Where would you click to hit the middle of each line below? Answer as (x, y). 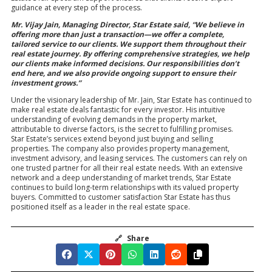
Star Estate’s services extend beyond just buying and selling (112, 138)
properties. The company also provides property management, (120, 148)
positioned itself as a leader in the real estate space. (100, 206)
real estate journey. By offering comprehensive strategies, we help (130, 53)
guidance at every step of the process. (76, 7)
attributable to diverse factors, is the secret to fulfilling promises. (122, 129)
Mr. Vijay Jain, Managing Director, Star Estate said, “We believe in (127, 24)
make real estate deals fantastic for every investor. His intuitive (118, 109)
